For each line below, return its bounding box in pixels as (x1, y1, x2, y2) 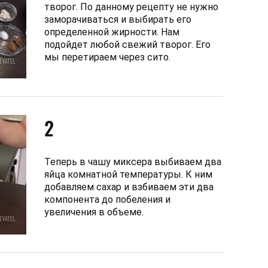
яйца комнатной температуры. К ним (44, 168, 212, 180)
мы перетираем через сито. (44, 51, 170, 63)
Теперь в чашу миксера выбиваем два (44, 156, 221, 167)
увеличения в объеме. (44, 206, 144, 218)
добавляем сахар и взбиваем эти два (44, 181, 214, 193)
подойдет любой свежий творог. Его (44, 38, 211, 50)
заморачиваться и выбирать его (44, 13, 191, 25)
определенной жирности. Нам (44, 26, 179, 38)
